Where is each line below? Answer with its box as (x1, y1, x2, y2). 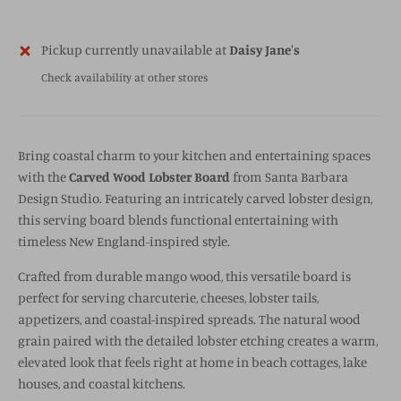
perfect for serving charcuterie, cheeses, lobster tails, (18, 289, 319, 307)
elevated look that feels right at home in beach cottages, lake (18, 354, 367, 371)
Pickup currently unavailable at (41, 41, 229, 59)
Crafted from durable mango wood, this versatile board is (18, 268, 351, 286)
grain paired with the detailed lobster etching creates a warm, (18, 332, 378, 350)
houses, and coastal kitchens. (18, 375, 185, 393)
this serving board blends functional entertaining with (18, 211, 338, 229)
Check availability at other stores (41, 70, 208, 84)
